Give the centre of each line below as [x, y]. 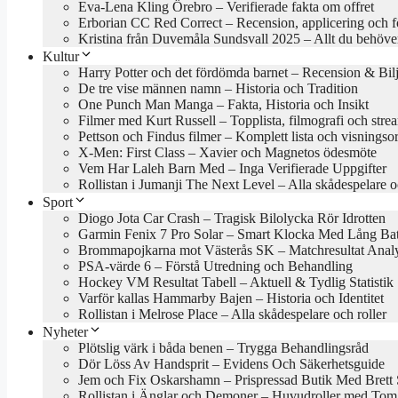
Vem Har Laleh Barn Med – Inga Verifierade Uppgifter [232, 169]
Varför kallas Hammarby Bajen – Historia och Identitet [231, 298]
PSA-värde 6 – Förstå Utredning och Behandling [215, 267]
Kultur [61, 57]
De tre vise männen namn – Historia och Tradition [218, 89]
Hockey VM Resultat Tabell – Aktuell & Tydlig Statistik [236, 283]
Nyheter [65, 332]
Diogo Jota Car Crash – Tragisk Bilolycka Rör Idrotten [232, 219]
